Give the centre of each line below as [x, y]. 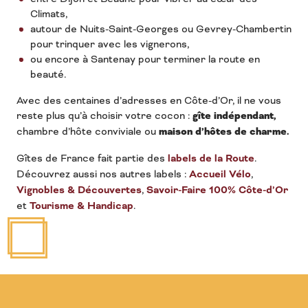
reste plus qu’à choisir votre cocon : [104, 115]
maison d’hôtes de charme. [224, 132]
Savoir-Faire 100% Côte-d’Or [217, 190]
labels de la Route [211, 159]
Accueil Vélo [220, 175]
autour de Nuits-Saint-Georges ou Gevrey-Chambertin [161, 29]
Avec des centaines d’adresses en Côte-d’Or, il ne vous [149, 100]
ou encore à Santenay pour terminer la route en [145, 59]
